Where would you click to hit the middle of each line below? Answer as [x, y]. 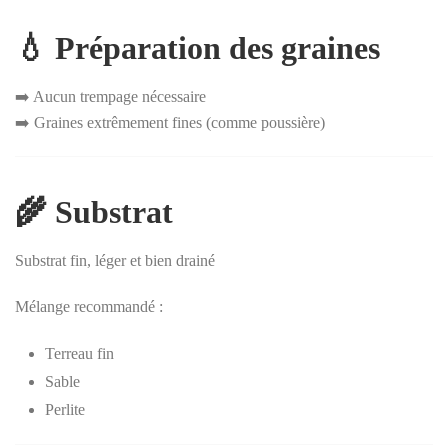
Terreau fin [79, 353]
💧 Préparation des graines [197, 47]
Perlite [65, 409]
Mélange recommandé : [89, 306]
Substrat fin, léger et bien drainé [115, 260]
